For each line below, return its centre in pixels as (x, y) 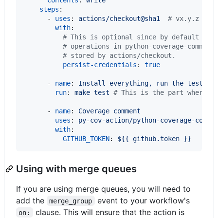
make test (94, 92)
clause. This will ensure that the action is (110, 212)
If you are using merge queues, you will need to (103, 189)
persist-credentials (100, 64)
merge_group (71, 201)
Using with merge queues (76, 169)
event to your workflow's (142, 200)
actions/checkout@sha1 (123, 18)
